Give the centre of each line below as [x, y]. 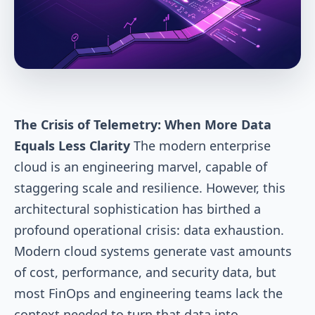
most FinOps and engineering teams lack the [148, 293]
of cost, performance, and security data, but [145, 272]
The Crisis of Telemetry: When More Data [143, 124]
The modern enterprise [200, 145]
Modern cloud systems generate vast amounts [153, 251]
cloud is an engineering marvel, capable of [141, 166]
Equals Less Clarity [72, 145]
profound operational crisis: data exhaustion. [149, 230]
